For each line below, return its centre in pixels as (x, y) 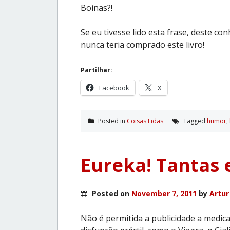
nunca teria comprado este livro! (142, 44)
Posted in (112, 121)
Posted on (111, 193)
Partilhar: (97, 70)
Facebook (114, 88)
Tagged (194, 121)
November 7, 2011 (164, 193)
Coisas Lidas (145, 121)
